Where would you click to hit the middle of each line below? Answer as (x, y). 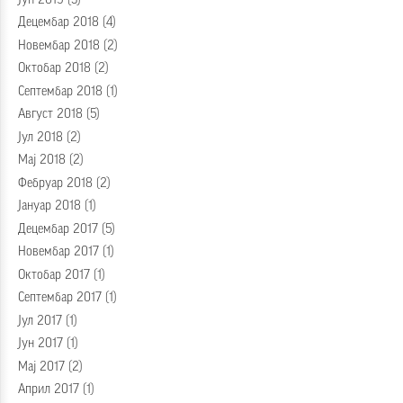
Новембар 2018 (59, 45)
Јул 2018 (40, 137)
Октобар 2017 (54, 275)
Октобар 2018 (54, 69)
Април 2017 (49, 390)
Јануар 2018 (49, 206)
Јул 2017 (40, 321)
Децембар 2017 (58, 229)
